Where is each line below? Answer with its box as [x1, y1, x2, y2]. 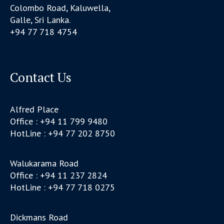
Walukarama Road [10, 157, 79, 169]
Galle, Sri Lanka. [10, 14, 71, 26]
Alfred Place [10, 103, 59, 115]
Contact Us [10, 68, 72, 86]
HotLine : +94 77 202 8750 [10, 127, 115, 139]
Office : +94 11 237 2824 [10, 169, 107, 181]
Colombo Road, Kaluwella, [10, 2, 111, 14]
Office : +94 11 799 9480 [10, 115, 108, 127]
